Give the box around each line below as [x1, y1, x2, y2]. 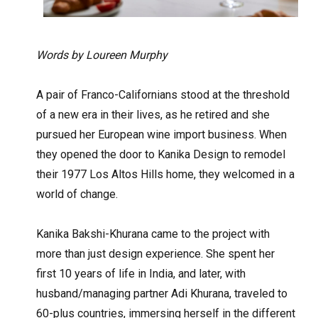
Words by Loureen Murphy [36, 48, 168, 62]
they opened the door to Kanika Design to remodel [36, 147, 286, 161]
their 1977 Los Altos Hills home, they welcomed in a [36, 167, 295, 181]
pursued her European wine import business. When [36, 127, 287, 141]
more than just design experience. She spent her [36, 246, 275, 261]
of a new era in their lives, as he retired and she [36, 107, 270, 121]
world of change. [36, 187, 119, 201]
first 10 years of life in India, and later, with [36, 266, 246, 280]
